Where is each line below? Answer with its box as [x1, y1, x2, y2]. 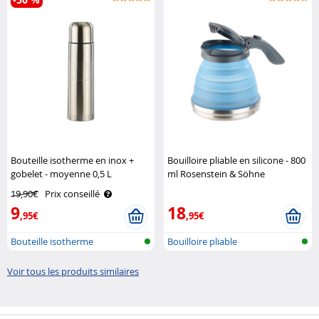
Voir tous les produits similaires [7, 264, 139, 278]
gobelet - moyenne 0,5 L [11, 167, 112, 180]
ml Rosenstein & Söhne [167, 167, 266, 180]
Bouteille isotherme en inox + [11, 153, 134, 167]
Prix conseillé [45, 187, 100, 200]
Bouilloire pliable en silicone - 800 [167, 153, 306, 167]
